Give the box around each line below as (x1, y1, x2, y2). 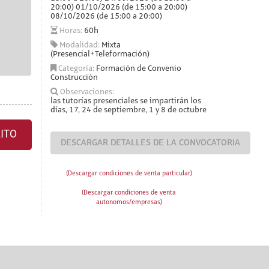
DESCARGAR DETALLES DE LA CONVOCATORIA (60, 138, 240, 148)
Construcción (50, 73, 98, 82)
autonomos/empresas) (95, 199, 162, 206)
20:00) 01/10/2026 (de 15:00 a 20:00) (50, 3, 187, 11)
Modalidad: (57, 41, 101, 49)
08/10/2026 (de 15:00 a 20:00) (50, 12, 162, 20)
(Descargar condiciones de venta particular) (65, 170, 192, 177)
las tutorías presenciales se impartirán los (50, 97, 201, 105)
